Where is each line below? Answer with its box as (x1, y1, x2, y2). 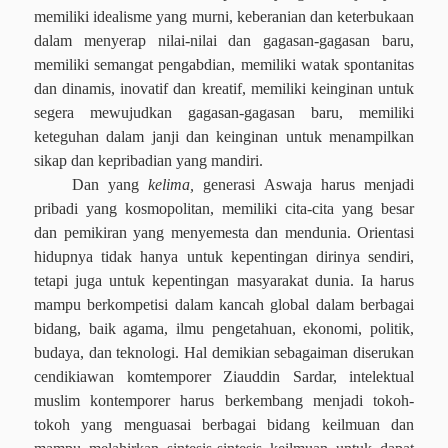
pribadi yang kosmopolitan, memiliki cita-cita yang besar (34, 200, 414, 217)
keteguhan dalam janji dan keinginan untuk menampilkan (34, 128, 414, 145)
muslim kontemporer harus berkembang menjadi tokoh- (34, 392, 414, 409)
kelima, (148, 176, 204, 193)
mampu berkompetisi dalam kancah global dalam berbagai (34, 296, 414, 313)
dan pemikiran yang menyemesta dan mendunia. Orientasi (34, 224, 414, 241)
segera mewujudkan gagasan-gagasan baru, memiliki (34, 104, 414, 121)
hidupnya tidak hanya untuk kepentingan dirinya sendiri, (34, 248, 414, 265)
